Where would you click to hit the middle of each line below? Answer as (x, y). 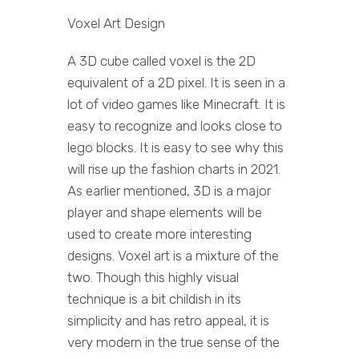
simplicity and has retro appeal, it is (168, 321)
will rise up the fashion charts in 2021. (174, 169)
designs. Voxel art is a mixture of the (173, 256)
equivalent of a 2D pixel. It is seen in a (176, 83)
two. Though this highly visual (153, 278)
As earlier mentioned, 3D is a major (169, 191)
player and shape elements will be (165, 213)
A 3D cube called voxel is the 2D (161, 61)
